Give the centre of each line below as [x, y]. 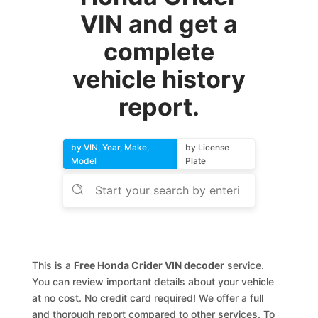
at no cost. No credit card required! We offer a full [148, 298]
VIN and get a [159, 24]
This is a [53, 265]
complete [159, 51]
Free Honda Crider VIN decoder [149, 265]
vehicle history [159, 79]
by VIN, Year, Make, [110, 147]
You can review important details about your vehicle [153, 281]
